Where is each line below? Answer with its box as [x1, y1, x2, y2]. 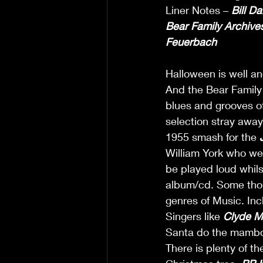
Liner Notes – [166, 4, 231, 16]
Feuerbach [166, 35, 217, 48]
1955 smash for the [166, 130, 259, 143]
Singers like [166, 210, 223, 222]
